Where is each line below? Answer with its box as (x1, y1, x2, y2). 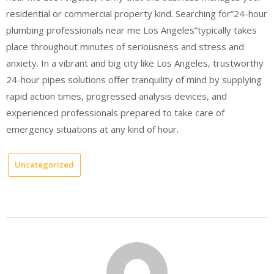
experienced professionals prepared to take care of (6, 106, 224, 119)
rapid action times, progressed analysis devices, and (6, 89, 227, 102)
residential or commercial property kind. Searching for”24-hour (6, 7, 267, 20)
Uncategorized (15, 159, 74, 170)
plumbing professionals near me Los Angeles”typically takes (6, 23, 257, 36)
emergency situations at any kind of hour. (6, 122, 179, 135)
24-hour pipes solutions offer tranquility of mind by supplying (6, 73, 262, 86)
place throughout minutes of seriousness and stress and (6, 40, 244, 53)
